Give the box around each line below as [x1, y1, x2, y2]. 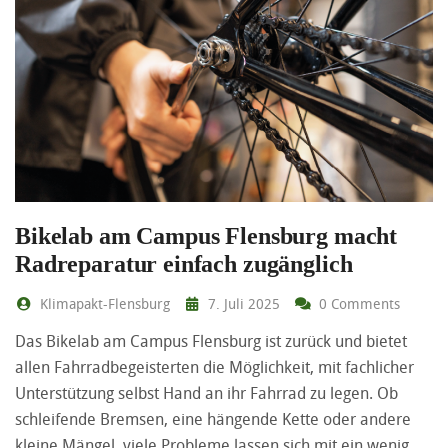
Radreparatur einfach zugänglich [15, 250, 353, 277]
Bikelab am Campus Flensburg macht [15, 222, 398, 249]
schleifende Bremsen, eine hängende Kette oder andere [15, 407, 411, 430]
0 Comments [314, 293, 400, 313]
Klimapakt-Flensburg [35, 293, 170, 313]
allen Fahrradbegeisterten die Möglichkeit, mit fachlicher [15, 355, 414, 378]
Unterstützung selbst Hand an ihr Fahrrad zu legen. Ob [15, 381, 398, 404]
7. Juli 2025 [204, 293, 280, 313]
